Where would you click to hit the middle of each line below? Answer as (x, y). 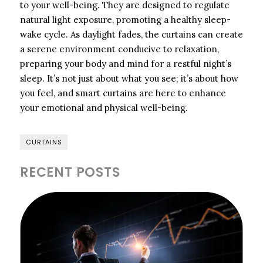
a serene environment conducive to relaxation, (119, 49)
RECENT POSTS (70, 172)
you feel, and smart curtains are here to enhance (123, 93)
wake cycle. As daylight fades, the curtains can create (131, 34)
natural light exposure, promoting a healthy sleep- (125, 19)
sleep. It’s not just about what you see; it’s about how (129, 78)
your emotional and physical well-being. (104, 107)
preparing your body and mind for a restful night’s (126, 63)
